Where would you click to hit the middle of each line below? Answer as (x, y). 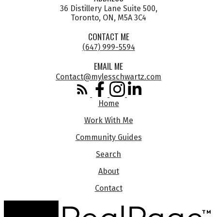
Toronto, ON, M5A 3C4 (108, 17)
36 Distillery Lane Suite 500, (108, 8)
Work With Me (108, 120)
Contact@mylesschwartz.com (108, 77)
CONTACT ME (108, 36)
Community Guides (108, 137)
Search (108, 154)
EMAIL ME (108, 66)
